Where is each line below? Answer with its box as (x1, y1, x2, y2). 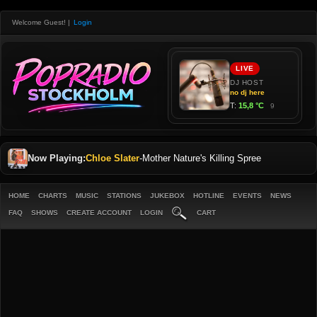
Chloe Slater (86, 153, 139, 163)
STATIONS (107, 192, 142, 200)
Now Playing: (28, 153, 86, 163)
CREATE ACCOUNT (67, 209, 132, 217)
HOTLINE (193, 192, 224, 200)
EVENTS (233, 192, 262, 200)
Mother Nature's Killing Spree (142, 153, 261, 163)
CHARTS (38, 192, 67, 200)
